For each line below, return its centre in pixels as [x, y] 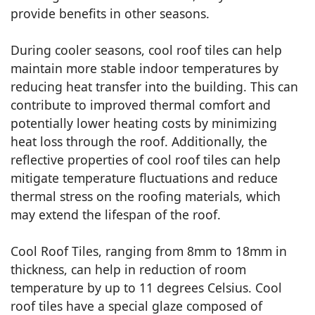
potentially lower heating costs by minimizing [144, 123]
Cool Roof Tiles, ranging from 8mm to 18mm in [149, 251]
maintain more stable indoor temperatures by [144, 68]
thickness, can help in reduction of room [128, 269]
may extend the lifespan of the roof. [116, 214]
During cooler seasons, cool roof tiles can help [146, 50]
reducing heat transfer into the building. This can [154, 86]
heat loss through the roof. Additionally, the [139, 141]
